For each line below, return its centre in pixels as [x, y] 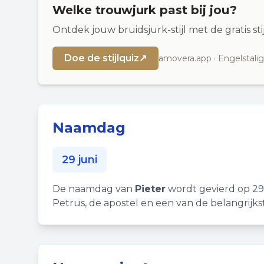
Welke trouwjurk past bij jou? [145, 10]
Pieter [150, 189]
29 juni [80, 160]
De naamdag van [94, 189]
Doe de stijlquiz [102, 58]
